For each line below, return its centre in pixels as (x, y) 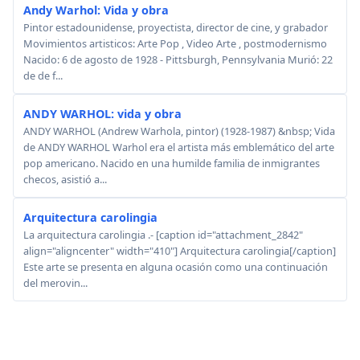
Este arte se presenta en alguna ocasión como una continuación (176, 267)
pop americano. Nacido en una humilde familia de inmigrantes (172, 164)
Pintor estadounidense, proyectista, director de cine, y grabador (176, 28)
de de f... (43, 76)
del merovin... (55, 283)
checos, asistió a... (65, 180)
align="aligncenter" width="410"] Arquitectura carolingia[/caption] (180, 251)
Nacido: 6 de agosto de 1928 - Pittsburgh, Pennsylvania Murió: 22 (178, 60)
